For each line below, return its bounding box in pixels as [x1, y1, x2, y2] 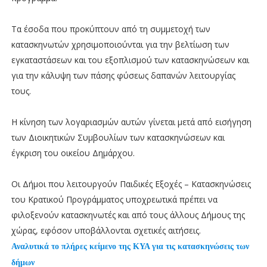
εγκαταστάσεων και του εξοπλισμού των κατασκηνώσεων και [11, 54, 249, 66]
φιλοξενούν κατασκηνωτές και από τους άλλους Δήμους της [11, 209, 245, 221]
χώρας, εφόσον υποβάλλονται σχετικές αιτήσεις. [11, 224, 201, 236]
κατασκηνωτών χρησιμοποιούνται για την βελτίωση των [11, 38, 229, 50]
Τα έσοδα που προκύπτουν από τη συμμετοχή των [11, 23, 210, 35]
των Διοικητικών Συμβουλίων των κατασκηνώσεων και [11, 131, 225, 143]
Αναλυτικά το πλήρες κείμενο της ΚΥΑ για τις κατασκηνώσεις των [11, 241, 249, 251]
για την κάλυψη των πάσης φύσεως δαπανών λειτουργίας [11, 69, 235, 81]
